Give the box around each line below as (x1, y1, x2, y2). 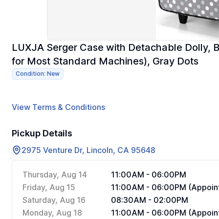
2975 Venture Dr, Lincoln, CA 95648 (22, 145, 155, 155)
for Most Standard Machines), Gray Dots (12, 55, 198, 67)
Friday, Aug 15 (22, 182, 75, 192)
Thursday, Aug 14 (22, 170, 87, 179)
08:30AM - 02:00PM (111, 195, 188, 205)
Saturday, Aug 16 (22, 195, 86, 205)
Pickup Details (12, 128, 72, 138)
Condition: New (16, 70, 60, 77)
